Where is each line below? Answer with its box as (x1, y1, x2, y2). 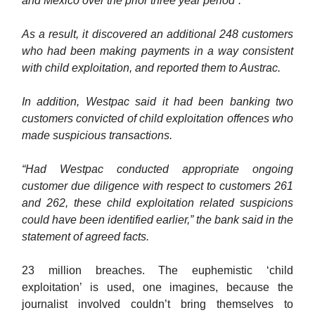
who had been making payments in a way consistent (22, 45, 293, 58)
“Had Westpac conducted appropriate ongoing (22, 163, 293, 176)
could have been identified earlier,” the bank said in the (22, 214, 293, 226)
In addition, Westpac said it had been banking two (22, 96, 293, 108)
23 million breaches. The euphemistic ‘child (22, 264, 293, 277)
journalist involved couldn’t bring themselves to (22, 298, 293, 311)
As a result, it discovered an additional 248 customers (22, 28, 293, 41)
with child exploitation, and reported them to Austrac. (22, 62, 281, 75)
